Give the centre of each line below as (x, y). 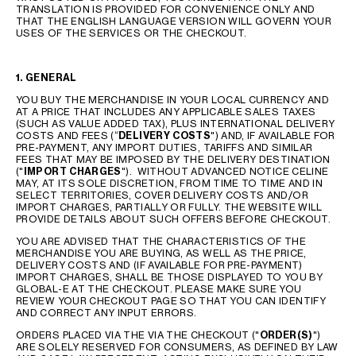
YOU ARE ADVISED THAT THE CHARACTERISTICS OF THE (161, 241)
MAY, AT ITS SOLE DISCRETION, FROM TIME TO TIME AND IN (170, 183)
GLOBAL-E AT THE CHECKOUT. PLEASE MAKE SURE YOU (159, 289)
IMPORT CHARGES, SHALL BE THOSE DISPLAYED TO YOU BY (169, 277)
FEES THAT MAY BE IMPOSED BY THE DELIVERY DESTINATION (173, 159)
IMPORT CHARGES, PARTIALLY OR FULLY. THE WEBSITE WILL (169, 207)
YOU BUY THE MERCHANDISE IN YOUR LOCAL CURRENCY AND (172, 100)
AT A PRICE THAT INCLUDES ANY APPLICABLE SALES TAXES (166, 112)
